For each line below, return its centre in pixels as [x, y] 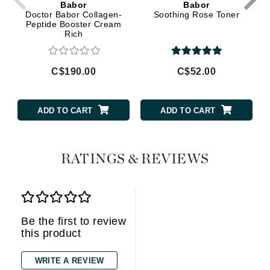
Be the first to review [74, 221]
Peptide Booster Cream [74, 24]
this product [51, 234]
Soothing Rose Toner [196, 14]
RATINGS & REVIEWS [135, 160]
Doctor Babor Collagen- [74, 14]
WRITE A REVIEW [69, 261]
